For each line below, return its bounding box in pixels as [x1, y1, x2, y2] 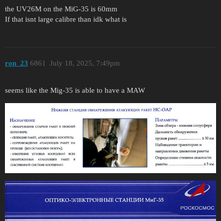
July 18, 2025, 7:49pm [49, 59, 120, 68]
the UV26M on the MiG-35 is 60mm [5, 4, 117, 13]
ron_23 [5, 59, 28, 68]
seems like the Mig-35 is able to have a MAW [5, 86, 145, 95]
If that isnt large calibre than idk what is [5, 15, 127, 23]
